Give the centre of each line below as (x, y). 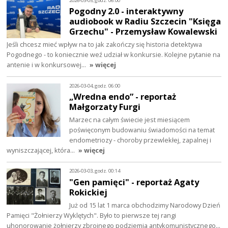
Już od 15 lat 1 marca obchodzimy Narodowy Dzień (145, 205)
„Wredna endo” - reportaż (123, 97)
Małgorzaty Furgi (105, 107)
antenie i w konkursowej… (47, 65)
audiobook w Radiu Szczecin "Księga (145, 21)
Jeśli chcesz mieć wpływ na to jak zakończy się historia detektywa (105, 45)
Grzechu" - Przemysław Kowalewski (144, 32)
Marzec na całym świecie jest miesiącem (130, 120)
